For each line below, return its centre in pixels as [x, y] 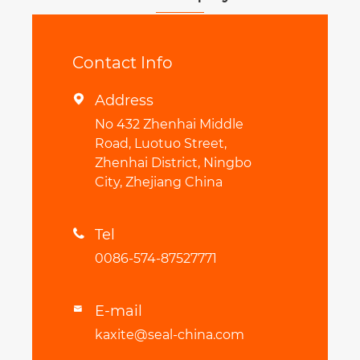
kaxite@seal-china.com [170, 335]
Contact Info [123, 63]
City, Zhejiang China [159, 182]
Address [124, 101]
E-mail [119, 311]
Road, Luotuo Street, [161, 144]
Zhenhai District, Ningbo [173, 163]
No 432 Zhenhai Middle [169, 125]
